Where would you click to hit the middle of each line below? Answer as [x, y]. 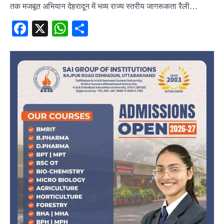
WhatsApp [102, 28]
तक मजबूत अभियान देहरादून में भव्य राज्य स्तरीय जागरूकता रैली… [104, 6]
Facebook [59, 28]
